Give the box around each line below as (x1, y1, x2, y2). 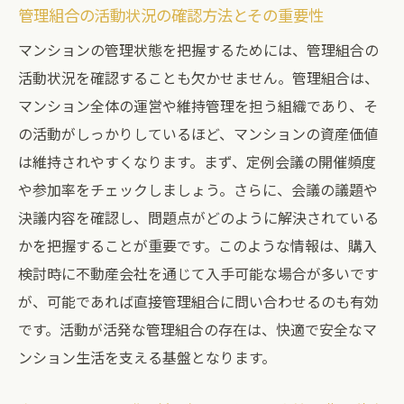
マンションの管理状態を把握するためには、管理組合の (18, 39, 379, 60)
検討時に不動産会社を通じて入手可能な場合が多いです (18, 262, 379, 284)
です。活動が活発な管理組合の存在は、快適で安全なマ (18, 318, 377, 340)
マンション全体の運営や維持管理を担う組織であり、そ (18, 95, 378, 116)
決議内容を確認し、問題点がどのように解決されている (18, 207, 379, 228)
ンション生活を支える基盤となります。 (18, 346, 276, 368)
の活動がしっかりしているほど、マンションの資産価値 (18, 123, 378, 144)
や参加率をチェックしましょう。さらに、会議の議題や (18, 179, 378, 200)
